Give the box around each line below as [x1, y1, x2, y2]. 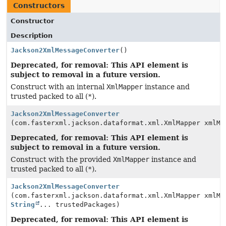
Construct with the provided [11, 155, 113, 163]
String [11, 201, 35, 208]
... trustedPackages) [39, 201, 120, 208]
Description [11, 32, 52, 39]
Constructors [13, 2, 65, 10]
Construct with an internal [11, 83, 106, 91]
